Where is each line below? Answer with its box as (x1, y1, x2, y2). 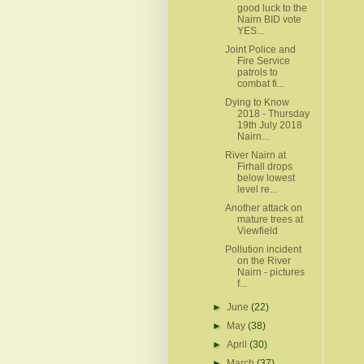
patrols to (236, 66, 278, 78)
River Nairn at (224, 149, 286, 161)
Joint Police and (224, 43, 296, 55)
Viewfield (236, 224, 278, 236)
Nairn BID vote (236, 13, 301, 25)
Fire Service (236, 54, 290, 67)
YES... (236, 24, 264, 37)
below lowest (236, 171, 295, 184)
